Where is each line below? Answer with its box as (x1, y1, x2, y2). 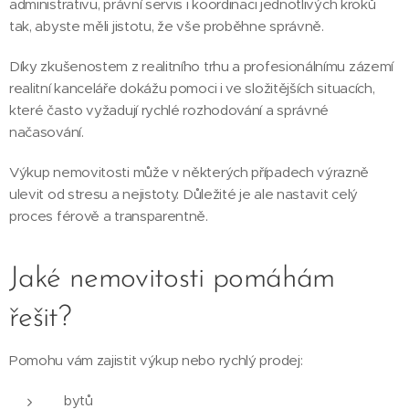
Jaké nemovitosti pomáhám (9, 265, 335, 294)
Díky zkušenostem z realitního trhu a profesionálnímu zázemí (9, 58, 394, 75)
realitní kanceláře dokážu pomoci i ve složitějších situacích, (9, 79, 375, 97)
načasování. (9, 123, 84, 141)
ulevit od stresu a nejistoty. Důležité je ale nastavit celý (9, 185, 359, 203)
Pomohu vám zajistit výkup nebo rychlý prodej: (9, 351, 303, 369)
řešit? (9, 304, 72, 333)
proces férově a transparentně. (9, 207, 208, 225)
